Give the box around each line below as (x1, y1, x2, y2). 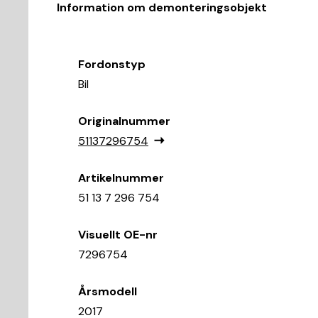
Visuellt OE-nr (78, 227, 158, 242)
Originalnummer (78, 114, 170, 128)
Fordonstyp (78, 57, 146, 72)
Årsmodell (78, 284, 137, 299)
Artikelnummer (78, 170, 164, 185)
